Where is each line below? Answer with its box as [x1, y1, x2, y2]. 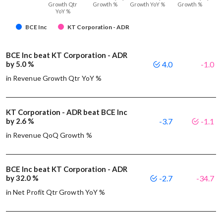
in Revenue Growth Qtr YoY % [6, 74, 102, 83]
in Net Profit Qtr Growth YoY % [6, 188, 106, 197]
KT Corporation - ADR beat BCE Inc [6, 108, 127, 117]
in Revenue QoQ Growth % [6, 131, 92, 140]
